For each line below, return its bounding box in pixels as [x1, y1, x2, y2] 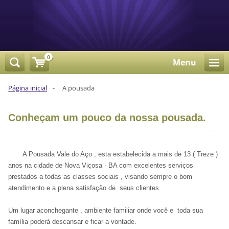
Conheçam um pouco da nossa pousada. [8, 112, 207, 124]
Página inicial [8, 83, 48, 93]
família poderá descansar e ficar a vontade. [8, 218, 137, 226]
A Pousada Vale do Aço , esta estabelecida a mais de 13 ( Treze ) [8, 150, 218, 158]
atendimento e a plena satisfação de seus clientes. [8, 184, 162, 192]
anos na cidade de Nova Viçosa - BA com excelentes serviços [8, 162, 194, 170]
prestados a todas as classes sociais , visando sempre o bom [8, 173, 193, 181]
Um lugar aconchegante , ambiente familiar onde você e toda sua [8, 207, 203, 215]
